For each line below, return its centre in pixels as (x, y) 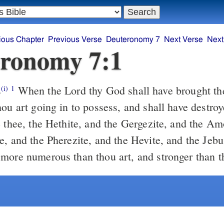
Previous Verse (75, 40)
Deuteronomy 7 (133, 40)
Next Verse (183, 40)
